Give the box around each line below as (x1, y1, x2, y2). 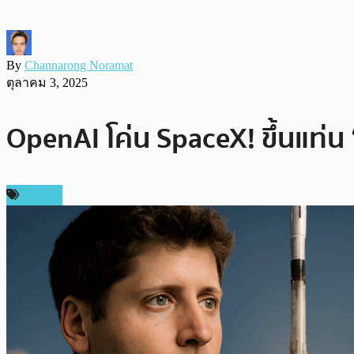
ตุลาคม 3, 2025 (6, 75, 88, 89)
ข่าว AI (22, 184, 56, 205)
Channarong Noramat (24, 58, 133, 72)
